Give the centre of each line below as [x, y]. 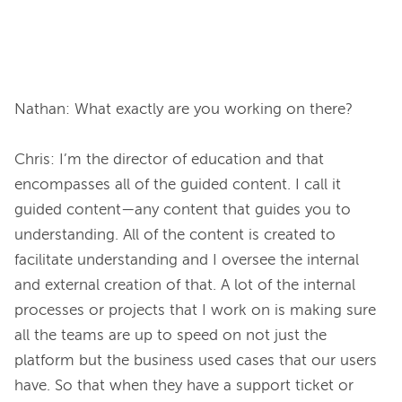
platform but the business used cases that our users [196, 362]
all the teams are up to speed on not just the [170, 336]
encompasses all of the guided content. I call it [178, 186]
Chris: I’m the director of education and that [169, 161]
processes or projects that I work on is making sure [195, 311]
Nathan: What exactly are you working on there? [184, 110]
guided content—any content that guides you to [183, 211]
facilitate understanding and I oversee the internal [187, 261]
